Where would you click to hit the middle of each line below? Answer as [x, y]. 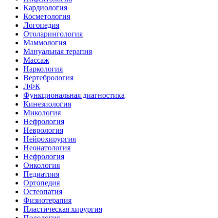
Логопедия [41, 25]
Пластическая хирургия [63, 209]
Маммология [45, 43]
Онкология [42, 165]
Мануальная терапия [58, 52]
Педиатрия [41, 174]
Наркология [43, 69]
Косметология [47, 17]
